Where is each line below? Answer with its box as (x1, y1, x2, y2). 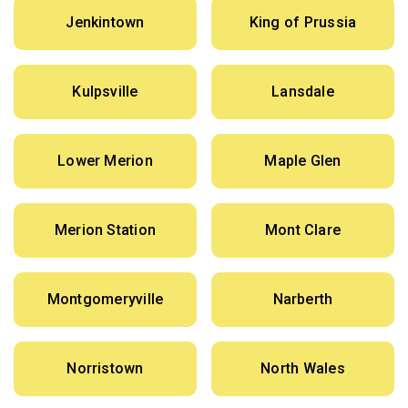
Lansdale (271, 83, 334, 101)
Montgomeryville (46, 291, 164, 309)
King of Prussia (249, 14, 357, 32)
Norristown (66, 360, 144, 378)
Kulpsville (72, 83, 138, 101)
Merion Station (54, 221, 157, 240)
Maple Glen (264, 152, 342, 170)
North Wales (260, 360, 345, 378)
